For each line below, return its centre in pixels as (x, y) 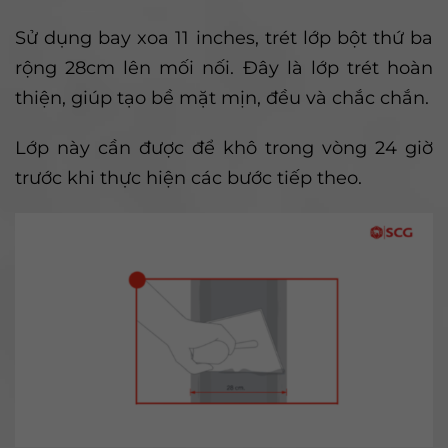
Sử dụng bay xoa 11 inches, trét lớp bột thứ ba (224, 37)
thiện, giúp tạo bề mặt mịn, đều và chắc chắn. (222, 97)
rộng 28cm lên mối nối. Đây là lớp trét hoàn (224, 67)
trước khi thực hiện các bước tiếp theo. (188, 177)
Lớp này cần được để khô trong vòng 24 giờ (224, 147)
